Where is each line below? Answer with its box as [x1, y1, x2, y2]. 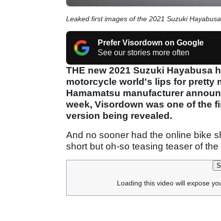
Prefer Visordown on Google [98, 38, 204, 47]
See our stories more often [98, 48, 189, 57]
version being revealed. [66, 110, 172, 121]
